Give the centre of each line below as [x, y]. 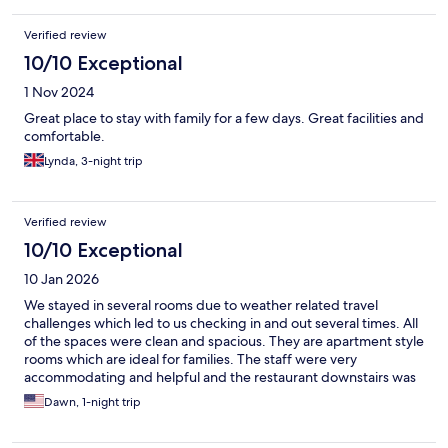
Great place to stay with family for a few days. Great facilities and [224, 118]
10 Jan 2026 [61, 279]
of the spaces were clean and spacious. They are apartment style [224, 341]
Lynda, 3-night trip [93, 161]
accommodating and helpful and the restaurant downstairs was [220, 377]
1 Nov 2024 [59, 92]
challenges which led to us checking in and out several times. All [221, 323]
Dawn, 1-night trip [92, 402]
